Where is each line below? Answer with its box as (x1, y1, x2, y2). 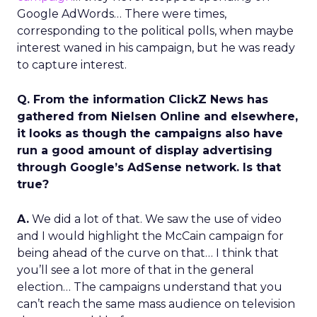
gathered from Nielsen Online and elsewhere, (17, 110, 298, 123)
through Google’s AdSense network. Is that (17, 161, 281, 174)
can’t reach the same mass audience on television (17, 297, 295, 311)
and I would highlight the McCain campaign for (17, 229, 284, 243)
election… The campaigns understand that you (17, 280, 282, 294)
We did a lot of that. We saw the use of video (29, 212, 282, 226)
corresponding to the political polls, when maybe (17, 24, 294, 38)
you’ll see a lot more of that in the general (17, 263, 254, 277)
